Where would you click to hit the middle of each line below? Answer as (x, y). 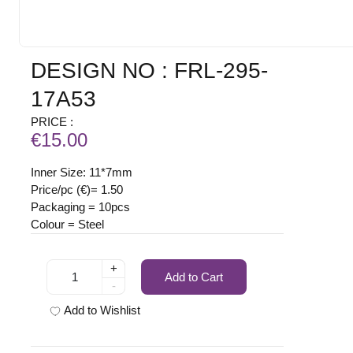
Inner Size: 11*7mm (82, 173)
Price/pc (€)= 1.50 (77, 190)
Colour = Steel (68, 225)
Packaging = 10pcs (81, 207)
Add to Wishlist (102, 310)
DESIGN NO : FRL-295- (150, 71)
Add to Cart (194, 277)
